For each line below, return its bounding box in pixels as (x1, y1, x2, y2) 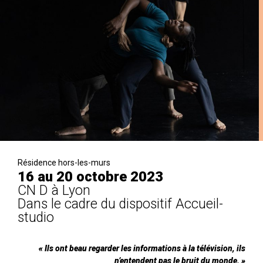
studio (18, 210, 54, 226)
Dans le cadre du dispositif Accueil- (18, 196, 223, 213)
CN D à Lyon (18, 183, 90, 199)
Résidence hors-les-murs (18, 158, 110, 168)
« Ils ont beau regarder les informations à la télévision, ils (39, 244, 245, 254)
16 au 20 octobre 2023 (18, 168, 163, 186)
